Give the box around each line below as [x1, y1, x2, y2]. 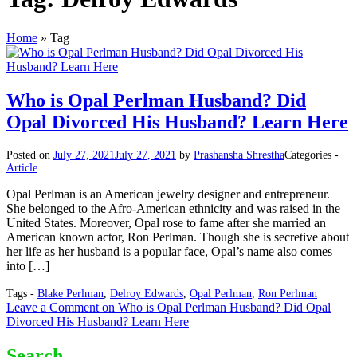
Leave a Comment [6, 300, 99, 314]
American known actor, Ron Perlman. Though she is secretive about [6, 229, 349, 244]
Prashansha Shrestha [194, 148, 284, 161]
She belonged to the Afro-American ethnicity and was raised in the [6, 201, 340, 215]
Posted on [6, 148, 53, 161]
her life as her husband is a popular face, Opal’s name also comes [6, 244, 332, 258]
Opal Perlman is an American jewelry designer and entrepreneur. [6, 186, 330, 201]
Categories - [284, 148, 339, 161]
